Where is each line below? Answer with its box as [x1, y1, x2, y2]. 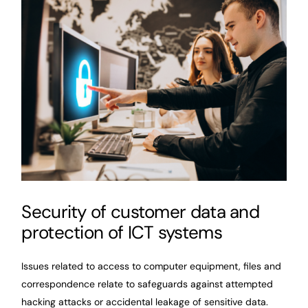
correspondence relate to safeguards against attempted [21, 278, 274, 291]
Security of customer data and [21, 199, 260, 223]
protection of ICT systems [21, 220, 222, 244]
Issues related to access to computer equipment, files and [21, 260, 282, 273]
